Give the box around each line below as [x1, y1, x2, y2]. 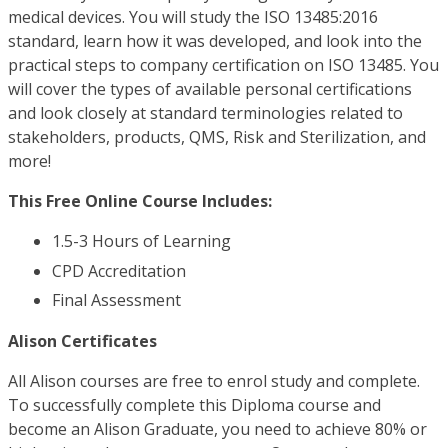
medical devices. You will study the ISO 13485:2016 [8, 6, 378, 29]
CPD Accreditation [52, 259, 186, 282]
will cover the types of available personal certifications [8, 78, 412, 101]
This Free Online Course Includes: [8, 190, 272, 213]
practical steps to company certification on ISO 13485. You [8, 54, 439, 77]
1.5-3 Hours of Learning [52, 230, 231, 253]
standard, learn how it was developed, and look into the [8, 30, 422, 53]
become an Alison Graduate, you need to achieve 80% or [8, 418, 427, 441]
